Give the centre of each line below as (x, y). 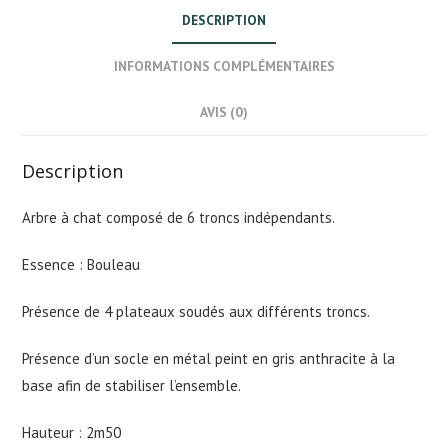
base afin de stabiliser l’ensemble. (132, 385)
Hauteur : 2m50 (72, 432)
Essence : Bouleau (81, 264)
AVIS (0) (224, 112)
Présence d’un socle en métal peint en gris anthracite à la (209, 358)
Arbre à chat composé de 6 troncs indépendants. (179, 217)
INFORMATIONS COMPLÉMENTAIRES (224, 66)
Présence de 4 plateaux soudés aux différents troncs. (196, 311)
